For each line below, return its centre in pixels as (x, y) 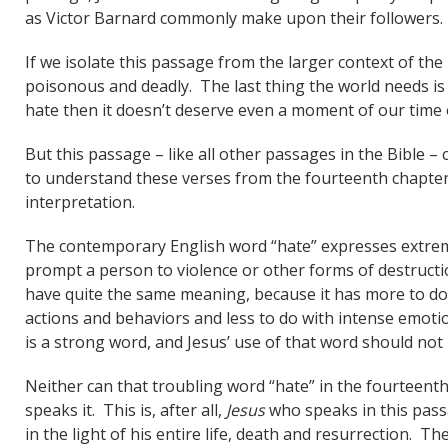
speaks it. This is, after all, (125, 409)
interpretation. (80, 201)
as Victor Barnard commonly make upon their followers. (234, 17)
